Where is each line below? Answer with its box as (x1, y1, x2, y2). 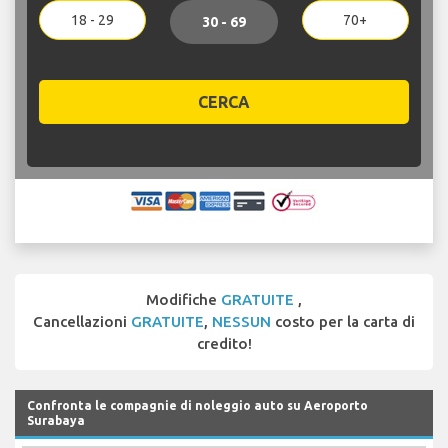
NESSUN (212, 312, 271, 330)
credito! (196, 334, 252, 352)
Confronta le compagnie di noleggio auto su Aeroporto (27, 398, 368, 412)
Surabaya (27, 413, 85, 427)
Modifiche (146, 290, 221, 308)
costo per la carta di (271, 312, 415, 330)
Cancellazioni (33, 312, 131, 330)
